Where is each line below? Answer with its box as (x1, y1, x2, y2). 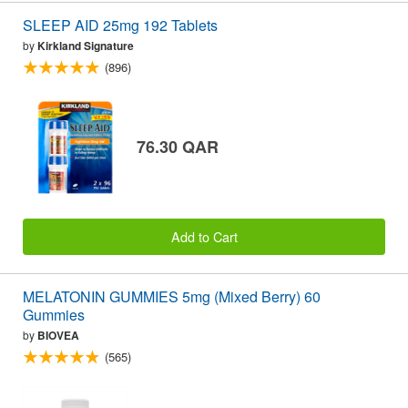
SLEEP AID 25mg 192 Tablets (23, 15, 218, 36)
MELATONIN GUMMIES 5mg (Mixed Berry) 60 (23, 286, 321, 308)
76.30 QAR (137, 134, 219, 158)
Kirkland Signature (37, 37, 134, 55)
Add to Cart (170, 227, 238, 247)
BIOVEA (37, 327, 79, 344)
